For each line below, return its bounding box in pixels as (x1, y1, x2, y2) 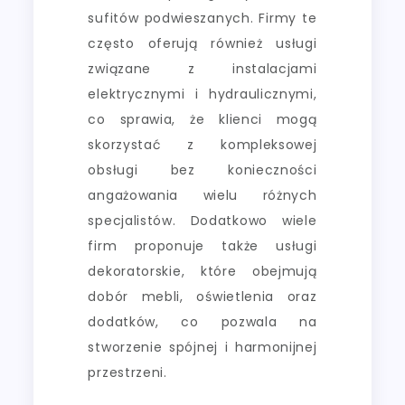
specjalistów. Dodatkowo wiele (88, 211, 317, 230)
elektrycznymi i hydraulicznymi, (88, 84, 317, 103)
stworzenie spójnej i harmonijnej (88, 337, 317, 356)
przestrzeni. (88, 363, 167, 381)
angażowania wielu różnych (88, 185, 317, 204)
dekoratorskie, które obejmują (88, 261, 317, 280)
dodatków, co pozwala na (88, 312, 317, 331)
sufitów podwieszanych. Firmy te (88, 8, 317, 27)
